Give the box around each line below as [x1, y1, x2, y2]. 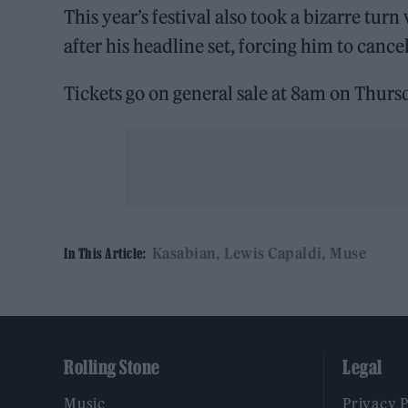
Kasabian [151, 244, 217, 263]
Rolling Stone [64, 356, 160, 379]
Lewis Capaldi [224, 244, 322, 263]
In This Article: [64, 245, 146, 262]
